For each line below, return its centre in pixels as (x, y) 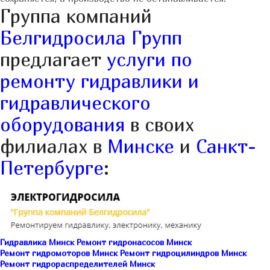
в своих (159, 125)
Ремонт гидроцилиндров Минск (183, 253)
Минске (141, 146)
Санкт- (226, 146)
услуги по (149, 60)
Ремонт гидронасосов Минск (134, 242)
